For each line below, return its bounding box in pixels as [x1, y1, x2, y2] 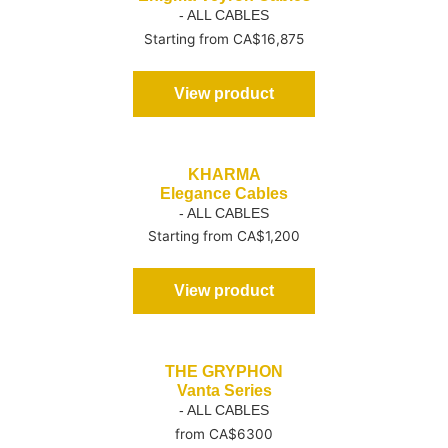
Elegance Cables [160, 184, 288, 202]
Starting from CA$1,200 [148, 228, 300, 245]
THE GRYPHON [165, 363, 283, 381]
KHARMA [187, 165, 261, 183]
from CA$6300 [175, 426, 273, 443]
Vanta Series [176, 382, 272, 400]
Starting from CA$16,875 [144, 30, 304, 47]
